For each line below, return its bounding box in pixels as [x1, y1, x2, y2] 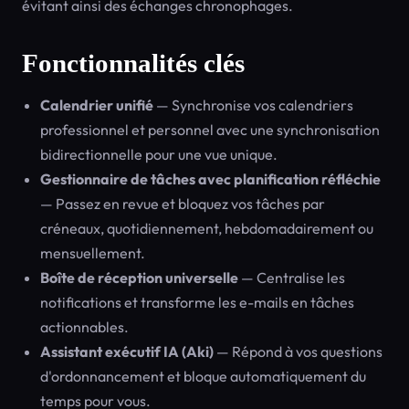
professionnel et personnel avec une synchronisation [40, 121, 380, 139]
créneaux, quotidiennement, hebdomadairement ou [40, 219, 373, 237]
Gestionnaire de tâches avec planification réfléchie [40, 170, 381, 188]
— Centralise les [238, 268, 345, 287]
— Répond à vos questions [214, 342, 383, 361]
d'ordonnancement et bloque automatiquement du [40, 367, 366, 385]
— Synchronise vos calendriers [153, 96, 353, 114]
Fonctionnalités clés [22, 48, 245, 78]
